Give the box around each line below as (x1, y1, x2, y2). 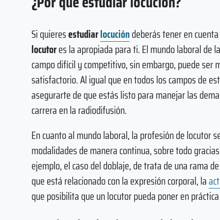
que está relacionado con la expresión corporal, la (31, 173, 209, 190)
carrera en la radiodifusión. (31, 102, 127, 118)
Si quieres (31, 26, 68, 42)
